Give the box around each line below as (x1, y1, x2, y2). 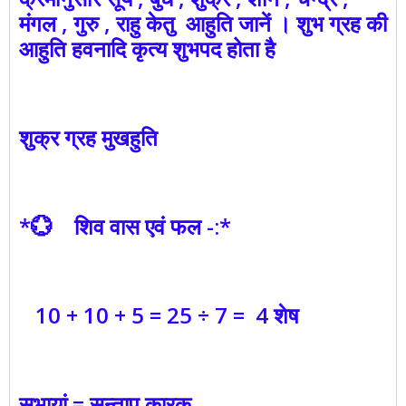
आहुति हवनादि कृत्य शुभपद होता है (19, 34, 275, 64)
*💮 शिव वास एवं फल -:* (19, 211, 231, 242)
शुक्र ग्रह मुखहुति (19, 122, 158, 153)
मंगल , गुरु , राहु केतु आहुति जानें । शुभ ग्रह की (19, 8, 387, 39)
